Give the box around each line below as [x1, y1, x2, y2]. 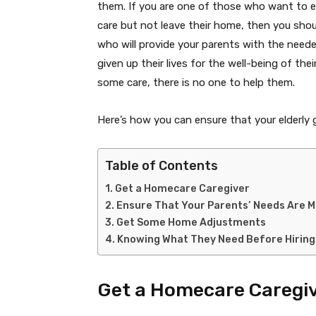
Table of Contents [105, 158, 218, 174]
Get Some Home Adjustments [116, 217, 266, 229]
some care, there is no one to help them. [97, 76, 295, 90]
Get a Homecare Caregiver [114, 183, 250, 195]
